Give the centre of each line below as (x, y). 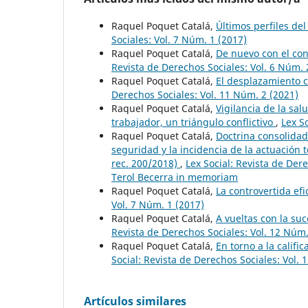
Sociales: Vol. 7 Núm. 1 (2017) (179, 39)
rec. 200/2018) (146, 163)
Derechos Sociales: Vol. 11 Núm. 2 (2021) (205, 94)
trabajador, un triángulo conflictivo (194, 122)
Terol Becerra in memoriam (175, 177)
